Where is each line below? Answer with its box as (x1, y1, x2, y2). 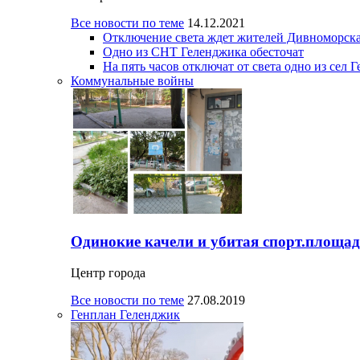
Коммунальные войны (71, 74, 194, 88)
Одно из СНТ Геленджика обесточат (103, 45, 304, 59)
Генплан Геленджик (71, 307, 180, 321)
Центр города (71, 265, 145, 280)
